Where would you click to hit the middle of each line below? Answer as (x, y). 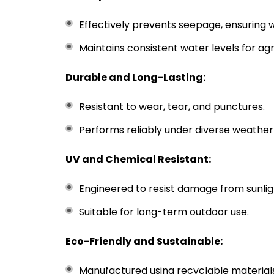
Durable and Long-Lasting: (135, 77)
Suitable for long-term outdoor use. (164, 212)
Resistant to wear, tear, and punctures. (172, 107)
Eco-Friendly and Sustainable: (144, 241)
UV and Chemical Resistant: (138, 159)
